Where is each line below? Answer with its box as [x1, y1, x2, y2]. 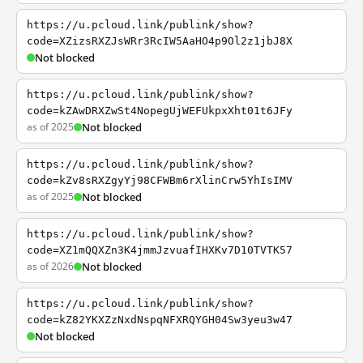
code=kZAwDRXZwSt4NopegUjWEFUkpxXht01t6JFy [27, 105, 293, 117]
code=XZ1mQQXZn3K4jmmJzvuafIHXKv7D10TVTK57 [27, 244, 293, 256]
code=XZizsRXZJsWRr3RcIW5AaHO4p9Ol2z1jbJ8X [27, 35, 293, 47]
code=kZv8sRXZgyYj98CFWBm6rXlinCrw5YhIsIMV [27, 174, 293, 186]
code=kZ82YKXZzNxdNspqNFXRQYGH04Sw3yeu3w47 [27, 314, 293, 326]
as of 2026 [27, 259, 74, 273]
